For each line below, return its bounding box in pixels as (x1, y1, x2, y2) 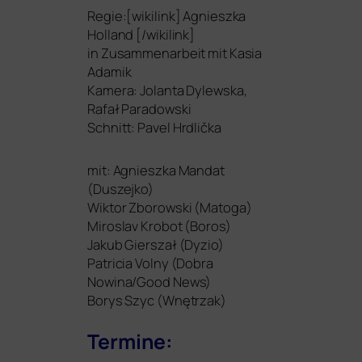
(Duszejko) (87, 179, 154, 199)
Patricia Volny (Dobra (87, 254, 213, 273)
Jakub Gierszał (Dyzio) (87, 235, 224, 255)
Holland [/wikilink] (87, 25, 196, 44)
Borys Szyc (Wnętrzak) (87, 291, 226, 310)
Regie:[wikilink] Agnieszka (87, 6, 246, 26)
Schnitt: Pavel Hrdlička (87, 118, 221, 137)
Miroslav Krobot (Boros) (87, 217, 231, 236)
